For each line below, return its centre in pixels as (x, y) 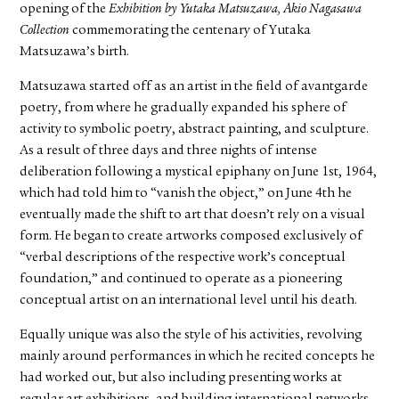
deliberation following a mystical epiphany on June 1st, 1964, (199, 173)
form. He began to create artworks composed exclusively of (191, 237)
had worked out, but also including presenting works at (181, 379)
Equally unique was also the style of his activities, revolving (191, 336)
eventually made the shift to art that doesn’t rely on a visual (193, 216)
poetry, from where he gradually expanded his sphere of (183, 109)
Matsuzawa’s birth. (75, 53)
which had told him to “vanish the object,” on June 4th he (186, 194)
